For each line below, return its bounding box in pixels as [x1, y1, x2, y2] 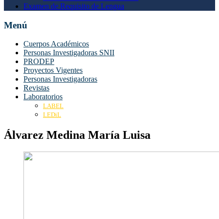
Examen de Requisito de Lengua [23, 1, 124, 10]
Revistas [23, 84, 49, 92]
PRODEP [23, 57, 54, 66]
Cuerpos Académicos [23, 40, 89, 48]
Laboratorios [23, 92, 63, 101]
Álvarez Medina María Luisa [4, 129, 151, 142]
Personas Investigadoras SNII [23, 48, 114, 57]
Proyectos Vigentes [23, 66, 83, 75]
